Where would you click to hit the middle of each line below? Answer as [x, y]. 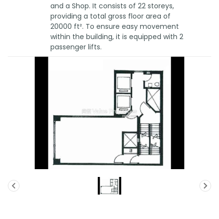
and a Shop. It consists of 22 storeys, [112, 6]
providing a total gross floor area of [110, 16]
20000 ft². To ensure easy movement [114, 26]
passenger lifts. [76, 47]
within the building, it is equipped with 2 [117, 37]
